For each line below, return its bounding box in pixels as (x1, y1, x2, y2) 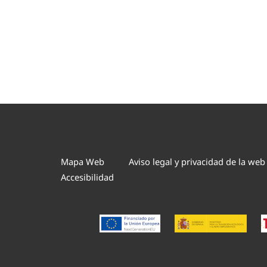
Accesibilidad (61, 170, 114, 183)
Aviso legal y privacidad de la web (128, 156, 265, 168)
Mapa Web (61, 156, 104, 168)
